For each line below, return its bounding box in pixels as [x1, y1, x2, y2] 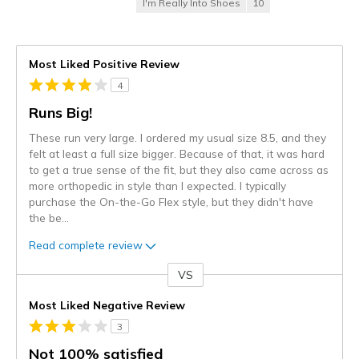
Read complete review [29, 237, 143, 252]
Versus [17, 276, 52, 291]
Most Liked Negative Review [29, 298, 185, 313]
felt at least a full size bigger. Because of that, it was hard [29, 147, 325, 161]
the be [29, 211, 62, 225]
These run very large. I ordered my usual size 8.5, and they [29, 131, 326, 145]
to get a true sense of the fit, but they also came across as [29, 163, 329, 177]
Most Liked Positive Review [29, 57, 179, 71]
